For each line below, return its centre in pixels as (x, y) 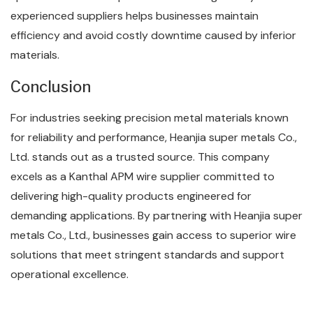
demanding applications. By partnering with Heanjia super (156, 216)
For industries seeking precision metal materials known (150, 118)
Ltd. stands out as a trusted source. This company (140, 157)
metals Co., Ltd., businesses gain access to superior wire (153, 235)
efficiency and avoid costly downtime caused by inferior (153, 35)
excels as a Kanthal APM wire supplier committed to (143, 176)
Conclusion (51, 87)
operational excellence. (70, 274)
